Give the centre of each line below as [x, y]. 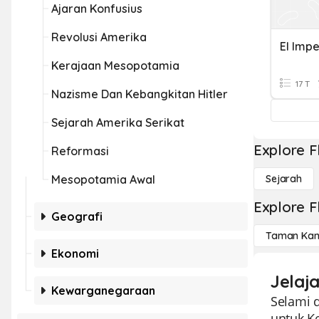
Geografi [77, 216]
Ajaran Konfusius [97, 9]
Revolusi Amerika [99, 37]
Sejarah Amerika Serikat [118, 122]
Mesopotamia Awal [103, 179]
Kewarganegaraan [103, 291]
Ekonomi [75, 253]
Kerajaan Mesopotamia [115, 66]
